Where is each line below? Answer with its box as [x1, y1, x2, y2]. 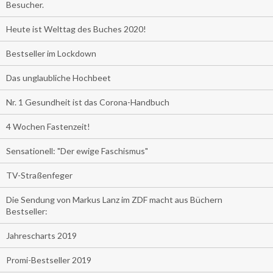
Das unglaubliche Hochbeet [6, 73, 111, 83]
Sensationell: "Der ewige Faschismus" [6, 146, 148, 157]
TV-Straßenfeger [6, 170, 73, 181]
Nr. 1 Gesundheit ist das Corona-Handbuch [6, 97, 169, 108]
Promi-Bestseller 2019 [6, 255, 91, 266]
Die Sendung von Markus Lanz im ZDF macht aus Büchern [6, 194, 222, 205]
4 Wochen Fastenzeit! [6, 121, 90, 132]
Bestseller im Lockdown [6, 48, 96, 59]
